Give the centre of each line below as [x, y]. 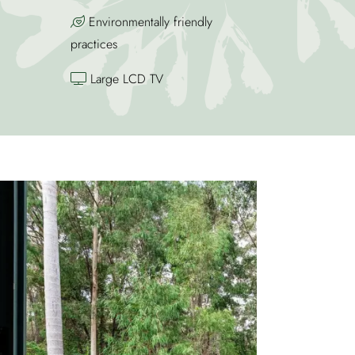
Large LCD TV [125, 78]
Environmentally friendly [149, 21]
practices [94, 44]
